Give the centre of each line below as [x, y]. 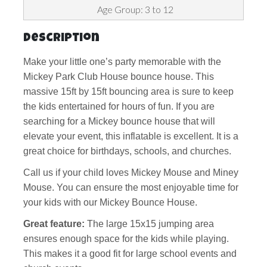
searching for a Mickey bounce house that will [119, 122]
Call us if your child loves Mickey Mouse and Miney [131, 173]
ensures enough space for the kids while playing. [126, 239]
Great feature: [55, 224]
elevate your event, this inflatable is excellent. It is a [131, 136]
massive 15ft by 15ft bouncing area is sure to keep [128, 92]
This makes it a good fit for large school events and [130, 254]
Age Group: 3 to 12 [135, 10]
